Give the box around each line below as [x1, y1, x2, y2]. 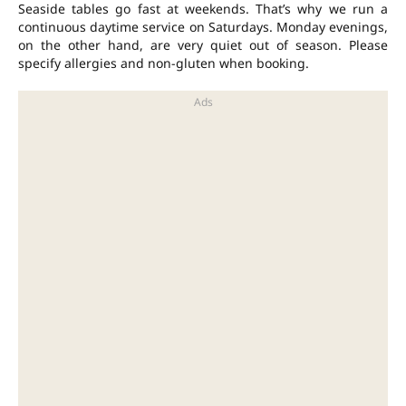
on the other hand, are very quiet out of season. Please [18, 36, 388, 54]
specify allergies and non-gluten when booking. [18, 54, 309, 72]
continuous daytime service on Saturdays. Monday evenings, [18, 18, 388, 36]
